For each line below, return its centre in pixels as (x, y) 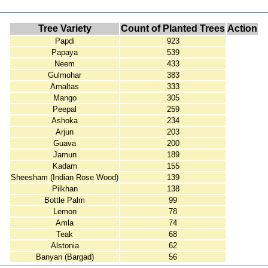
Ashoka (65, 121)
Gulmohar (65, 75)
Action (242, 28)
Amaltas (65, 86)
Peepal (65, 109)
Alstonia (65, 246)
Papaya (65, 52)
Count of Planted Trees (173, 28)
